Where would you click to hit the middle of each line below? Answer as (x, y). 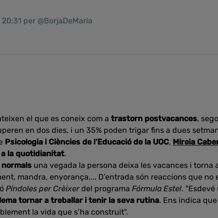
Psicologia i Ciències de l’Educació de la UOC (87, 142)
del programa (106, 189)
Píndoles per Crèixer (43, 189)
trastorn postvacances (154, 118)
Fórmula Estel (157, 189)
